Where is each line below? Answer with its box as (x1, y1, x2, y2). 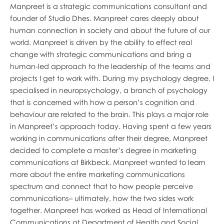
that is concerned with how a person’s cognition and (9, 97, 194, 106)
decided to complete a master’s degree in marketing (9, 145, 196, 154)
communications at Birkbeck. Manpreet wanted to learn (9, 157, 205, 166)
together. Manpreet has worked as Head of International (9, 205, 207, 214)
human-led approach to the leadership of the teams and (9, 61, 210, 70)
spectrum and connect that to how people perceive (9, 181, 193, 190)
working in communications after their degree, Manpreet (9, 133, 207, 142)
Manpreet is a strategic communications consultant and (9, 1, 207, 10)
